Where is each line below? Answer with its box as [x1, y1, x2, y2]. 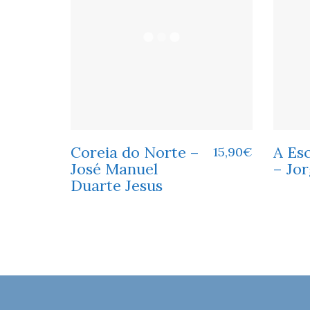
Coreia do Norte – [71, 142, 199, 162]
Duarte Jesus [71, 175, 163, 195]
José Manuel [71, 158, 158, 179]
